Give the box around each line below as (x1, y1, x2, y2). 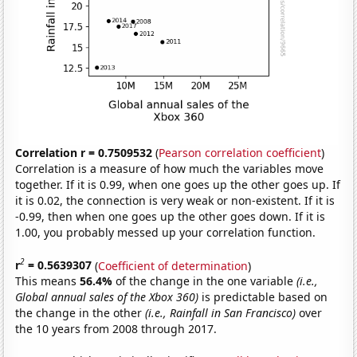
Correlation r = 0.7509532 (15, 144, 153, 160)
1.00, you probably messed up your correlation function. (15, 224, 316, 240)
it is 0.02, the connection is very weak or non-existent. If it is (15, 192, 335, 208)
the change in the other (15, 305, 146, 321)
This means (15, 273, 80, 289)
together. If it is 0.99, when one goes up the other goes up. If (15, 176, 341, 192)
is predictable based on (198, 289, 328, 305)
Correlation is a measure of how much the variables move (15, 160, 324, 176)
